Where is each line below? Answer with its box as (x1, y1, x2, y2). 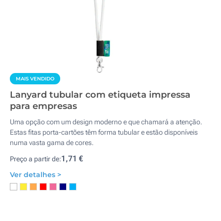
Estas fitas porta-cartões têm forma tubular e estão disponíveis (10, 128, 198, 136)
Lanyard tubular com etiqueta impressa (10, 89, 190, 100)
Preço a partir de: (10, 155, 61, 163)
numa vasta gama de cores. (10, 139, 94, 147)
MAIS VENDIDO (16, 75, 54, 82)
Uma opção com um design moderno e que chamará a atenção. (10, 118, 202, 126)
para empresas (10, 101, 77, 111)
